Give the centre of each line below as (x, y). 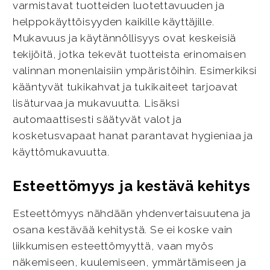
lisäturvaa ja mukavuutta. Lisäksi (96, 103)
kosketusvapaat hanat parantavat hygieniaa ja (133, 136)
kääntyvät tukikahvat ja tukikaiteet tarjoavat (125, 87)
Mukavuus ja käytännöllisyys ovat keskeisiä (124, 38)
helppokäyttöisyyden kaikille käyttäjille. (113, 22)
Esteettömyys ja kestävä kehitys (131, 186)
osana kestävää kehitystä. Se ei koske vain (122, 229)
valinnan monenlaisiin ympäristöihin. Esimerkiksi (135, 71)
